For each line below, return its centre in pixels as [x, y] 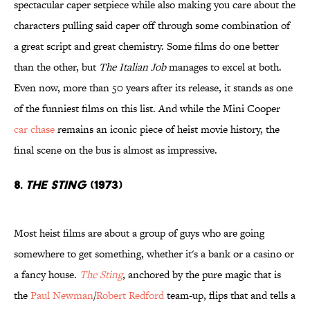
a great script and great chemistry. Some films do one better [146, 46]
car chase [34, 129]
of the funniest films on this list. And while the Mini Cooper [147, 109]
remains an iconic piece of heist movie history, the [167, 129]
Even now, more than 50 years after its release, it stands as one [153, 88]
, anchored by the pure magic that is [202, 275]
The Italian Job [133, 67]
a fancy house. [47, 275]
